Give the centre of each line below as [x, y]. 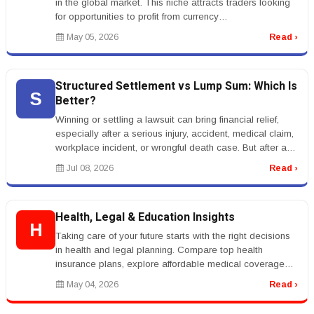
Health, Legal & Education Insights [145, 217]
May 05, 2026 [91, 37]
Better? [76, 101]
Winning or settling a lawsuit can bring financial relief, [167, 120]
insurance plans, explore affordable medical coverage [170, 264]
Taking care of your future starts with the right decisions [173, 236]
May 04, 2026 [91, 285]
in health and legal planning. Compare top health [159, 250]
